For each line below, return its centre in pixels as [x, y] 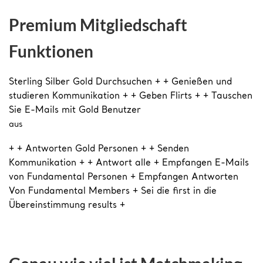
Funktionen [51, 51]
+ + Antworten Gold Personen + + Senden [99, 150]
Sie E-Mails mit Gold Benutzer [75, 111]
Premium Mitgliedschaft [98, 24]
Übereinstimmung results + [67, 206]
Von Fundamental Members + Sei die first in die [113, 192]
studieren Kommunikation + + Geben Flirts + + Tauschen [131, 97]
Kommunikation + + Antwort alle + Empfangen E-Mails [129, 164]
